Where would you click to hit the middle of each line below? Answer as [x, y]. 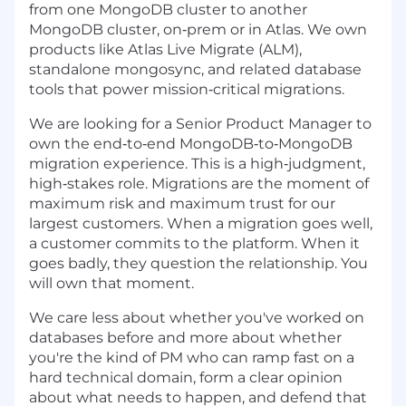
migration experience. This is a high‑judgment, [197, 163]
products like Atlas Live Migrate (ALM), [165, 49]
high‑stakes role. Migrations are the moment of [199, 183]
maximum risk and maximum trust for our [182, 203]
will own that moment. [111, 283]
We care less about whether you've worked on [197, 317]
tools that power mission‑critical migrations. [187, 89]
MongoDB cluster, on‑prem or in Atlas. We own [198, 29]
